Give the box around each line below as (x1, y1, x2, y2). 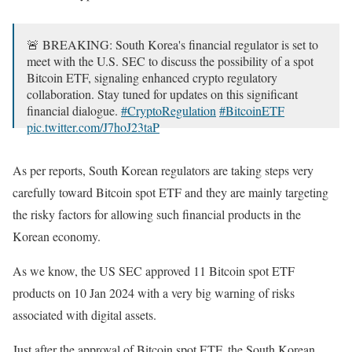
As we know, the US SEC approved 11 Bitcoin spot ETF (13, 262, 295, 279)
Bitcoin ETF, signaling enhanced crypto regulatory (27, 68, 277, 86)
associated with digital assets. (13, 306, 160, 323)
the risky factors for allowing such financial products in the (13, 205, 301, 222)
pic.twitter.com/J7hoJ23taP (27, 118, 159, 135)
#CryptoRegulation (121, 101, 216, 119)
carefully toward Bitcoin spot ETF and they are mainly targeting (13, 183, 328, 200)
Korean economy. (13, 227, 101, 244)
